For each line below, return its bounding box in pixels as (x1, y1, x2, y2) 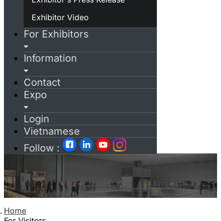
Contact (24, 76, 61, 89)
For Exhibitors (24, 28, 89, 40)
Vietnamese (24, 125, 80, 138)
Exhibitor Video (32, 12, 89, 22)
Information (24, 52, 77, 65)
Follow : (24, 142, 63, 154)
